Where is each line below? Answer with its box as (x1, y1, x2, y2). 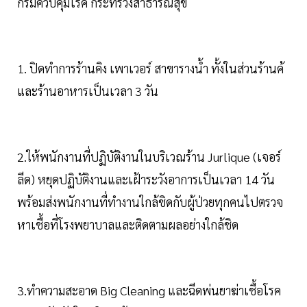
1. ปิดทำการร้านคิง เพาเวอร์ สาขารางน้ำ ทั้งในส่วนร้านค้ (17, 60, 284, 76)
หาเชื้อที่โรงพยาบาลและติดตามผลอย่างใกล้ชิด (17, 216, 238, 232)
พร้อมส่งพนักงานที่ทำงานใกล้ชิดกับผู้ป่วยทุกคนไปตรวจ (17, 193, 283, 210)
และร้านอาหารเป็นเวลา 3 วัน (17, 82, 158, 99)
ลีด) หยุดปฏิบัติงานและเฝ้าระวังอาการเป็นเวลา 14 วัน (17, 171, 275, 187)
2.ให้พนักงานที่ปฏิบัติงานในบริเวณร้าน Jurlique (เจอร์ (17, 148, 281, 164)
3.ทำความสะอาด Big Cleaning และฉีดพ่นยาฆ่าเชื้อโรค (17, 282, 281, 298)
